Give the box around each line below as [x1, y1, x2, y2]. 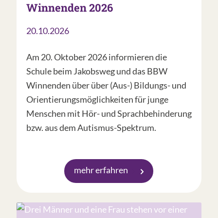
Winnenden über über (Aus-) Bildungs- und [26, 80, 186, 91]
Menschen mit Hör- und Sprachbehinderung [26, 108, 192, 119]
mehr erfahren [74, 164, 128, 176]
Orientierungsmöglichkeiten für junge [26, 94, 168, 105]
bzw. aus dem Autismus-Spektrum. [26, 122, 156, 133]
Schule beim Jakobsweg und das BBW [26, 66, 167, 77]
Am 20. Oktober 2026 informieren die [26, 52, 167, 63]
